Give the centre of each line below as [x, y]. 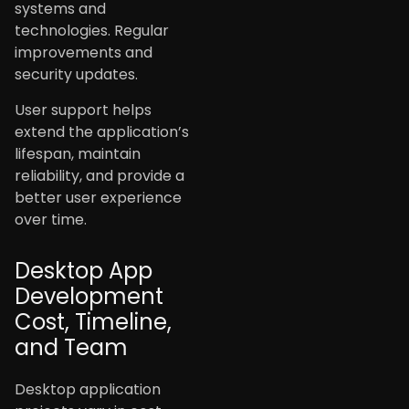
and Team [71, 347]
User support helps [83, 110]
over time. [51, 219]
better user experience [98, 197]
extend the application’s [102, 131]
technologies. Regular [92, 31]
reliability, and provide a [100, 175]
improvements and [84, 53]
